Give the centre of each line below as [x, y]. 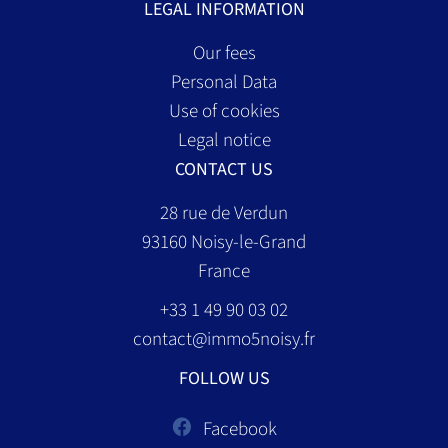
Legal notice [224, 141]
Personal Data [224, 83]
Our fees [224, 54]
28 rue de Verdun [224, 214]
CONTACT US [224, 170]
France [224, 272]
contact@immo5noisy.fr [224, 340]
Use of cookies [224, 112]
